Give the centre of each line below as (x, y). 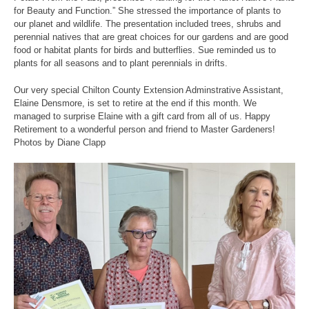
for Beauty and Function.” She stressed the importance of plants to (147, 11)
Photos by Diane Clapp (60, 143)
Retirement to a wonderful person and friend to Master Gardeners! (144, 130)
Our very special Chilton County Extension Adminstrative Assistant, (149, 90)
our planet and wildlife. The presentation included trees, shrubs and (147, 24)
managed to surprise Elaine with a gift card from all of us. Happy (142, 117)
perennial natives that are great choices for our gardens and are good (151, 37)
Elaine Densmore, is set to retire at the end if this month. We (135, 103)
